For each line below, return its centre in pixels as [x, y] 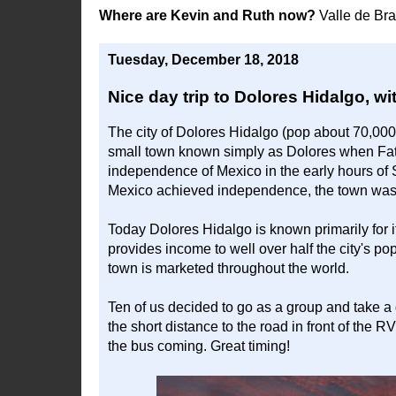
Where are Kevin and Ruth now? [209, 15]
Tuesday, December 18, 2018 [203, 60]
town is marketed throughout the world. [228, 268]
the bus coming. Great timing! [199, 346]
